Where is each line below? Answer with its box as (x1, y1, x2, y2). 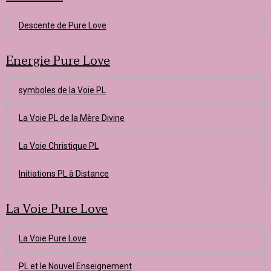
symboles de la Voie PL (19, 85, 106, 95)
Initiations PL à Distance (19, 169, 109, 178)
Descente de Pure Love (19, 21, 106, 30)
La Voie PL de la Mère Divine (19, 113, 125, 123)
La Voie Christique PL (19, 141, 99, 151)
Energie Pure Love (6, 51, 110, 71)
